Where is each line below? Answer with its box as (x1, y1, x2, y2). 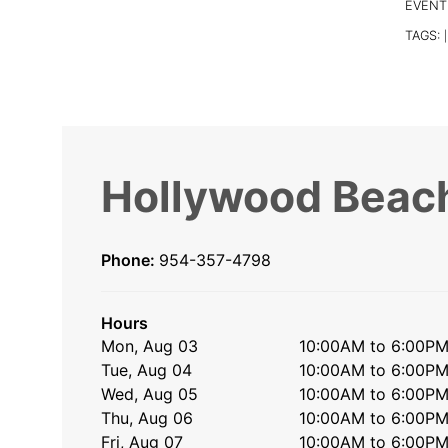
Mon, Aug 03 (101, 336, 199, 357)
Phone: (101, 250, 159, 271)
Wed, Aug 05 (101, 384, 199, 405)
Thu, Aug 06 (101, 408, 194, 429)
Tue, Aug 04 (101, 360, 193, 381)
